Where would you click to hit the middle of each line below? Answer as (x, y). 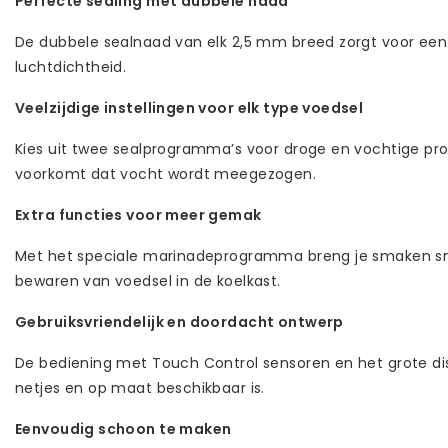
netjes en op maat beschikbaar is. (140, 387)
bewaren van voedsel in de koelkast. (148, 280)
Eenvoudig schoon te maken (123, 428)
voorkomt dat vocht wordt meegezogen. (166, 173)
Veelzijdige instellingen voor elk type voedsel (189, 107)
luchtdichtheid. (71, 66)
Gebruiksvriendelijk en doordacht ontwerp (179, 321)
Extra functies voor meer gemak (138, 214)
